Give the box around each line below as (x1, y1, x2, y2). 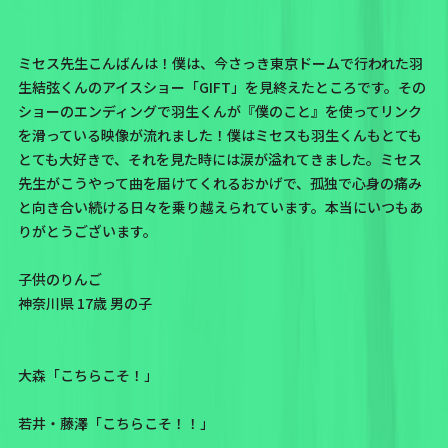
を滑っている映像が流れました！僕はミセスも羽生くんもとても (17, 125, 422, 146)
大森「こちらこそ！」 (17, 365, 158, 386)
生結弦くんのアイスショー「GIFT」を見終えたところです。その (17, 77, 426, 98)
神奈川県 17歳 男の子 (17, 293, 152, 314)
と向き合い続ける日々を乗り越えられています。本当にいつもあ (17, 197, 423, 218)
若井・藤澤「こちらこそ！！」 (17, 413, 214, 434)
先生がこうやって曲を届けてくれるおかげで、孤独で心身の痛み (17, 173, 422, 194)
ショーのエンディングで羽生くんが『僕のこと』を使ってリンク (17, 101, 422, 122)
